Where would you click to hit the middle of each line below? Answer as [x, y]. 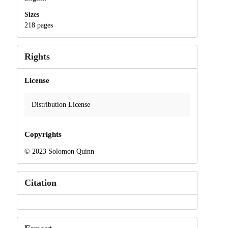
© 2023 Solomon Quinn [59, 152]
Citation [40, 183]
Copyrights [43, 135]
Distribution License [61, 105]
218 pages [38, 25]
